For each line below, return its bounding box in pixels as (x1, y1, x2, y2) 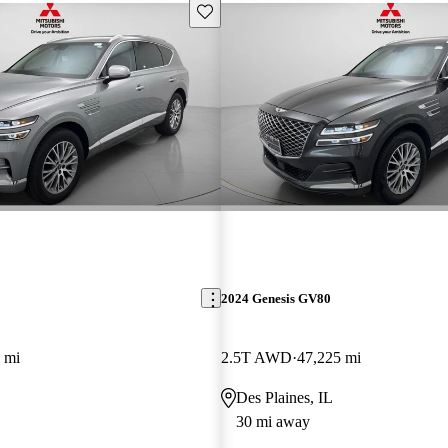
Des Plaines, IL (235, 388, 333, 406)
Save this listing (195, 2, 289, 18)
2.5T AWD (220, 348, 292, 366)
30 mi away (235, 412, 310, 430)
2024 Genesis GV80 (220, 290, 331, 306)
